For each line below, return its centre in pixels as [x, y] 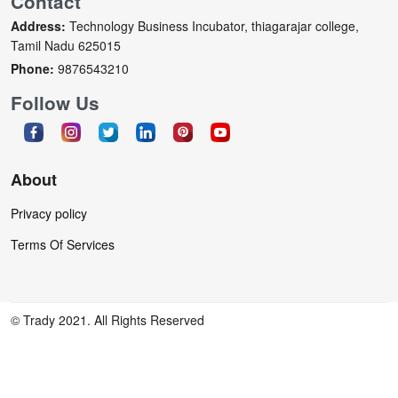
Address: [38, 26]
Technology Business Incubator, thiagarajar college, [212, 26]
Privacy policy [49, 214]
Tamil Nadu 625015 [66, 46]
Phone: [32, 69]
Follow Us [55, 103]
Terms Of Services [63, 245]
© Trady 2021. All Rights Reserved [107, 320]
